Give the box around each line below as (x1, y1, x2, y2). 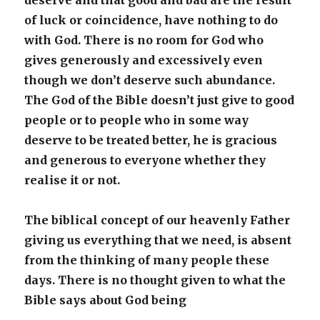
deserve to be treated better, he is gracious (24, 133, 278, 147)
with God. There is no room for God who (24, 33, 264, 47)
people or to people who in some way (24, 113, 249, 127)
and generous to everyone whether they (24, 153, 266, 167)
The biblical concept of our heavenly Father (24, 213, 291, 227)
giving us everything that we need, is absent (24, 233, 292, 247)
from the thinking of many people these (24, 253, 270, 267)
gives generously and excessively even (24, 53, 264, 67)
